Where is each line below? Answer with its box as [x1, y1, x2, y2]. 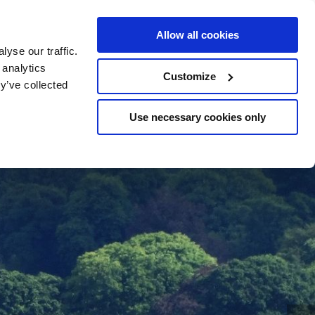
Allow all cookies [156, 29, 239, 41]
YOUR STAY [214, 21, 286, 38]
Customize [163, 70, 217, 82]
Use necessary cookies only [129, 111, 266, 123]
